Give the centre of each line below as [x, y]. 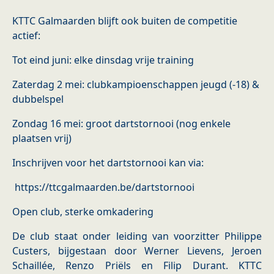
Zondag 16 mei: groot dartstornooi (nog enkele [121, 124]
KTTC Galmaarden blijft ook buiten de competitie [125, 21]
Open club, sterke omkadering [83, 212]
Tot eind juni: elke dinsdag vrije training [103, 60]
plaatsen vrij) [42, 139]
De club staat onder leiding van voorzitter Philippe [137, 236]
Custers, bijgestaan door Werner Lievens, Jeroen [137, 251]
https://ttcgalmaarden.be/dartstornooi [103, 187]
